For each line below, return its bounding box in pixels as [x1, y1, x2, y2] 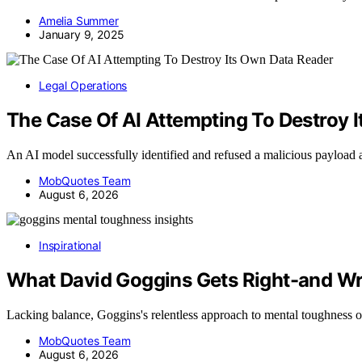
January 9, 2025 [39, 27, 124, 42]
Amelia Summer [39, 14, 119, 28]
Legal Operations [39, 78, 128, 93]
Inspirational [39, 238, 101, 253]
